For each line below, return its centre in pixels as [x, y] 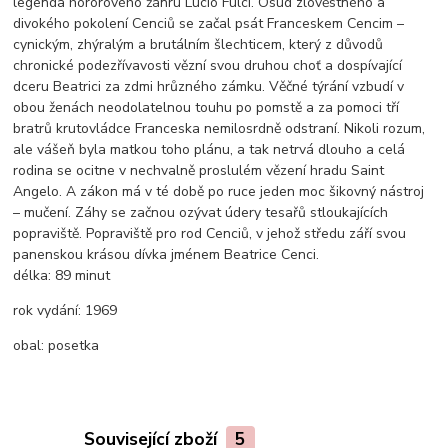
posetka [72, 345]
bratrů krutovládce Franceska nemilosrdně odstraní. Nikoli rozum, [219, 128]
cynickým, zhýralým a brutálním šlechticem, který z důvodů [198, 44]
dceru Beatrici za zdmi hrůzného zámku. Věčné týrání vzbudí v [209, 86]
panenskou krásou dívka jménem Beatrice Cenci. [166, 254]
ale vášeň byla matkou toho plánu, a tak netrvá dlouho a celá [209, 149]
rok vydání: [47, 310]
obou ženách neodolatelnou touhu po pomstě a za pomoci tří [206, 107]
